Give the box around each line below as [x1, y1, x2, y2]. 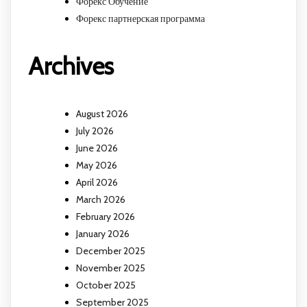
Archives [28, 51, 114, 81]
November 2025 [76, 262, 145, 275]
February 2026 [76, 210, 135, 223]
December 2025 [76, 245, 145, 258]
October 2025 [76, 279, 136, 292]
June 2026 [76, 142, 118, 155]
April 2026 [76, 176, 118, 189]
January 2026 [76, 228, 130, 241]
